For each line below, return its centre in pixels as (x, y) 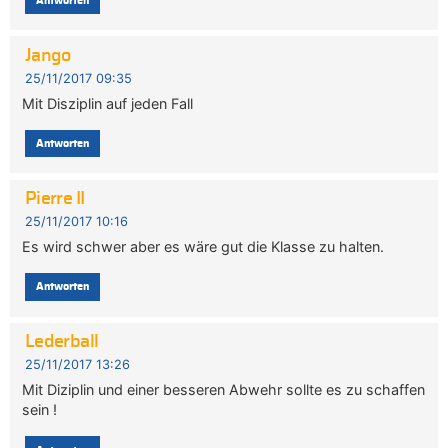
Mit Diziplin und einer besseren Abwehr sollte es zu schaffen (224, 390)
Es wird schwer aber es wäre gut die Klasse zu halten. (203, 247)
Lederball (61, 342)
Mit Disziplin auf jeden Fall (108, 103)
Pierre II (54, 198)
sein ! (40, 410)
